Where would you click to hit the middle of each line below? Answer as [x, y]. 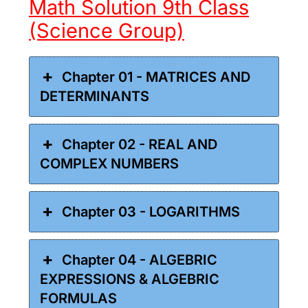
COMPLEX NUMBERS [109, 163]
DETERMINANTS [95, 96]
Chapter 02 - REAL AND [140, 144]
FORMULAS [78, 298]
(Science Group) [107, 30]
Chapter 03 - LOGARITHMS [151, 211]
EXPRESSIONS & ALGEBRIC [130, 279]
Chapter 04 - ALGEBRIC [140, 260]
